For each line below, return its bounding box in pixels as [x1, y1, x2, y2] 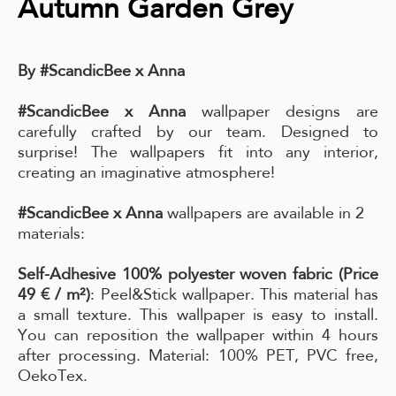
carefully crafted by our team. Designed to [18, 122, 378, 141]
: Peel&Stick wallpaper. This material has [90, 285, 378, 304]
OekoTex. [18, 366, 88, 385]
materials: [18, 224, 85, 243]
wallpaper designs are [186, 102, 378, 121]
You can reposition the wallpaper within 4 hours [18, 325, 378, 345]
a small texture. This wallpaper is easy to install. [18, 305, 378, 324]
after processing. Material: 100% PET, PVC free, [18, 346, 378, 365]
